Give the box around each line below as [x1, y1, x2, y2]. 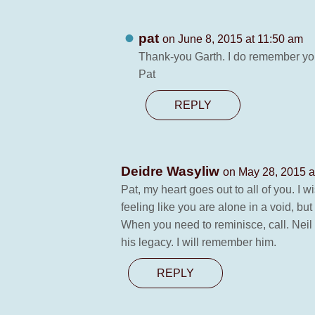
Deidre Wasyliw [121, 164, 223, 179]
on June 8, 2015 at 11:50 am [162, 33, 303, 45]
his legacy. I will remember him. [121, 236, 276, 248]
